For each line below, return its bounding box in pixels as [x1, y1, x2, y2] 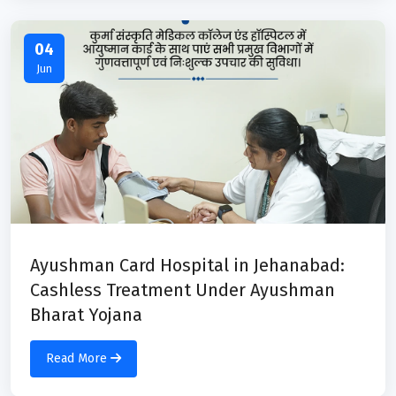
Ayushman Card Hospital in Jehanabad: [30, 254, 345, 276]
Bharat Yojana [30, 303, 142, 325]
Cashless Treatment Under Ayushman [30, 278, 335, 301]
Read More [46, 350, 110, 366]
